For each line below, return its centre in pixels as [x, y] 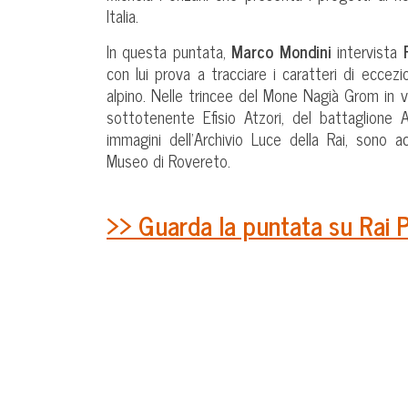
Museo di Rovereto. [168, 161]
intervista [367, 51]
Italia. [122, 16]
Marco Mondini [281, 51]
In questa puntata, [169, 51]
